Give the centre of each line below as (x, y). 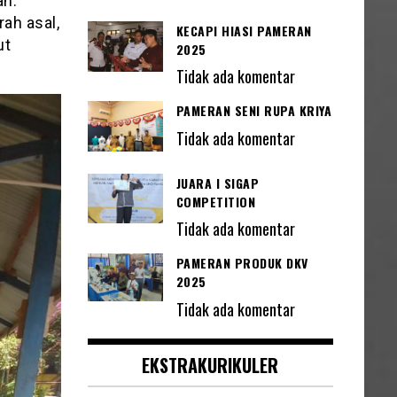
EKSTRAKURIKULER (210, 365)
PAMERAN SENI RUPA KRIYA (253, 111)
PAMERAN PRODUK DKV (242, 263)
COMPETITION (215, 201)
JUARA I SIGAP (217, 183)
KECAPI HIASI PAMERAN (244, 30)
